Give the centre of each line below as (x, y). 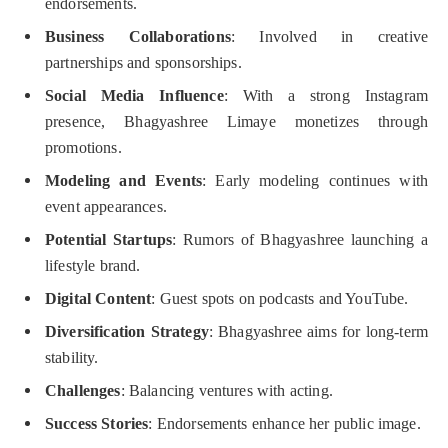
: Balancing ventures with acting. (226, 391)
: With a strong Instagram (325, 96)
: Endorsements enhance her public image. (284, 424)
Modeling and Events (124, 181)
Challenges (83, 391)
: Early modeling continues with (315, 181)
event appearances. (106, 207)
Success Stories (97, 424)
